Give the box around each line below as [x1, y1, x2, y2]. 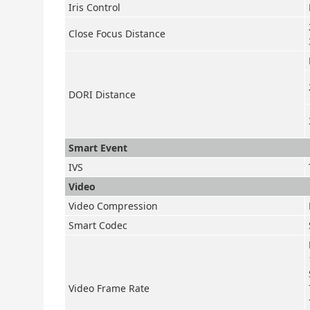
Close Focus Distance [69, 27, 165, 40]
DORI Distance [69, 88, 136, 101]
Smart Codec [69, 219, 127, 232]
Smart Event [69, 141, 127, 154]
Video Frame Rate [69, 282, 149, 295]
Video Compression [69, 199, 158, 212]
